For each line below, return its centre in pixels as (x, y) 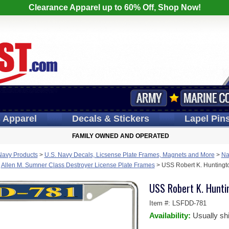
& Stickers (125, 119)
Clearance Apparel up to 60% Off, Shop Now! (114, 7)
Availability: (171, 215)
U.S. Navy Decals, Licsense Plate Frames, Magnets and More (129, 155)
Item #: (161, 203)
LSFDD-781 (189, 203)
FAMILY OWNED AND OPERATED (121, 136)
